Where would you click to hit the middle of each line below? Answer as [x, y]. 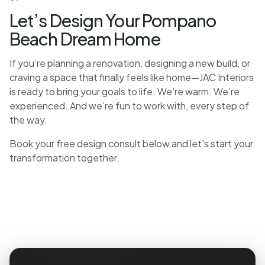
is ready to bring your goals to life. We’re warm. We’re [125, 92]
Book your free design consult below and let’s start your [131, 144]
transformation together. [64, 158]
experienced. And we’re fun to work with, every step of [129, 106]
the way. [28, 120]
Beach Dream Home [85, 39]
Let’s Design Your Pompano [113, 20]
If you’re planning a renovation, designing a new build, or [130, 63]
